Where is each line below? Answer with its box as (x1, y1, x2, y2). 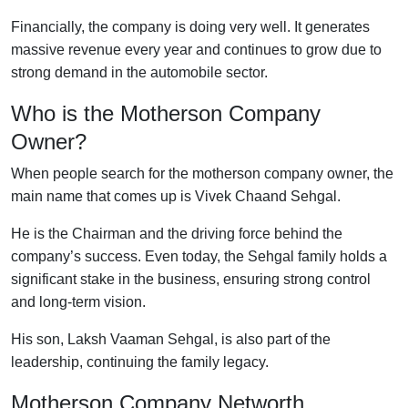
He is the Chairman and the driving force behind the (11, 225, 342, 241)
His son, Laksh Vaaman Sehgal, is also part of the (11, 331, 331, 347)
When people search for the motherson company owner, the (11, 165, 393, 181)
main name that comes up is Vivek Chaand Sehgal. (11, 188, 341, 204)
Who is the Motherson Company (11, 100, 321, 126)
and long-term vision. (11, 293, 146, 310)
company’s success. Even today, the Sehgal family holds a (11, 248, 387, 264)
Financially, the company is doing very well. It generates (11, 18, 370, 35)
